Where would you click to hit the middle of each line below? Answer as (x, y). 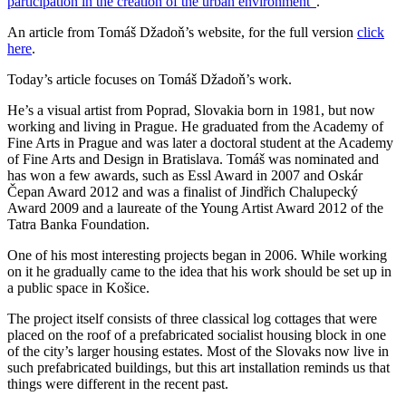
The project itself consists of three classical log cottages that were (192, 318)
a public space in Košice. (78, 287)
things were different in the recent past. (118, 383)
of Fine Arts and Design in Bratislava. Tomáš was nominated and (193, 159)
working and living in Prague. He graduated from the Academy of (195, 126)
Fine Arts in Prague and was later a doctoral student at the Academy (200, 142)
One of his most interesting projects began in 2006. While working (197, 255)
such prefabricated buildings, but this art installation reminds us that (198, 367)
